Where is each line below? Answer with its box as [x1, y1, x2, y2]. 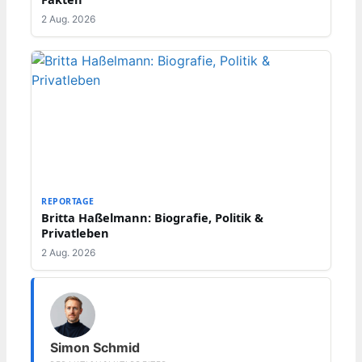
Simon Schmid [50, 339, 140, 356]
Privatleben [41, 225, 109, 242]
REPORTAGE [41, 196, 95, 208]
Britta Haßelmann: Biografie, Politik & [41, 209, 263, 226]
